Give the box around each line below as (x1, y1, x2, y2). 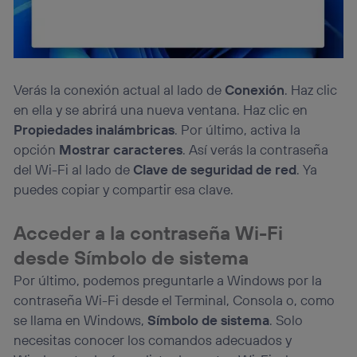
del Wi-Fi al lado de (14, 161, 134, 178)
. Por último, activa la (175, 121, 301, 139)
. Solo (269, 312, 304, 329)
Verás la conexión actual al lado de (14, 81, 226, 99)
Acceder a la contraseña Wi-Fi (14, 221, 284, 245)
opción (14, 141, 60, 159)
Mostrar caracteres (59, 141, 183, 159)
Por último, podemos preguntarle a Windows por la (14, 272, 323, 289)
